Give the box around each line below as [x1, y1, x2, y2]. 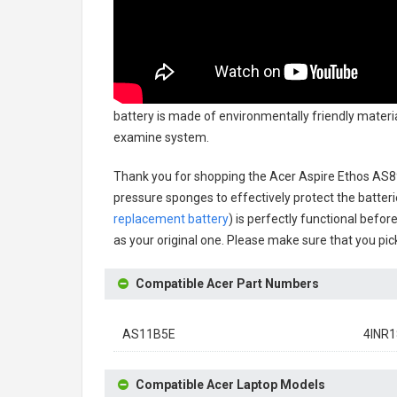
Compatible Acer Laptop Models [136, 378, 325, 392]
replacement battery [113, 212, 229, 226]
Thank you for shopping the [113, 169, 269, 183]
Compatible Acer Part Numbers [136, 276, 319, 291]
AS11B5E [122, 327, 175, 341]
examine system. [113, 130, 209, 144]
